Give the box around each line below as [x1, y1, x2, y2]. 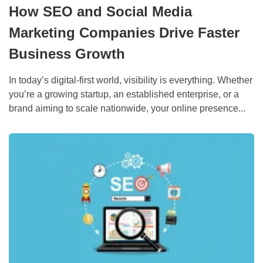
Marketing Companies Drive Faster [9, 25, 240, 41]
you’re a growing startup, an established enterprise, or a [9, 89, 239, 99]
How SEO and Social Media [9, 4, 192, 19]
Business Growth [9, 46, 125, 62]
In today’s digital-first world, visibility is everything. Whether [9, 75, 252, 85]
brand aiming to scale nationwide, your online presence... [9, 103, 245, 113]
